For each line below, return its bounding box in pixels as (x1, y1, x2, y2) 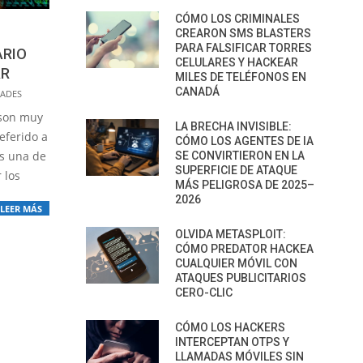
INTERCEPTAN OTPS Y (175, 335, 289, 348)
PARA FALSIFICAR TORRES (175, 41, 312, 54)
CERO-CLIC (175, 286, 233, 299)
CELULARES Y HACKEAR (175, 56, 298, 69)
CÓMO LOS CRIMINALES (175, 12, 300, 25)
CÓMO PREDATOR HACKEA (175, 242, 314, 255)
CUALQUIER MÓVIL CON (175, 257, 297, 270)
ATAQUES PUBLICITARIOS (175, 271, 306, 284)
